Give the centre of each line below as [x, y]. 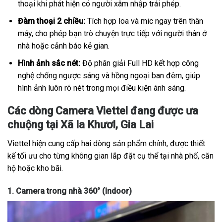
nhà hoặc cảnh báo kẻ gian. [63, 46]
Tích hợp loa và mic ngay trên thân [144, 21]
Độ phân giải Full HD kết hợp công [139, 63]
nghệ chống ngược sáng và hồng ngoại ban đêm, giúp [109, 75]
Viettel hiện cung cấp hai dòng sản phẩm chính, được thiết [106, 144]
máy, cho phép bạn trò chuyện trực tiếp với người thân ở [112, 33]
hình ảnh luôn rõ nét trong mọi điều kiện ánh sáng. [102, 88]
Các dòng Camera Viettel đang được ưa [103, 111]
